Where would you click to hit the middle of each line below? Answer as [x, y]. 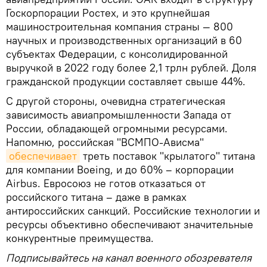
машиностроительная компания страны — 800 [119, 26]
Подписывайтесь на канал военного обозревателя [129, 257]
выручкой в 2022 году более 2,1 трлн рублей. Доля [131, 67]
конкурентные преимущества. [80, 238]
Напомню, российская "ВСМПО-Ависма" [105, 142]
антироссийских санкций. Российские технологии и [133, 210]
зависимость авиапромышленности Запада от [119, 114]
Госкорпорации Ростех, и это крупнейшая [108, 13]
